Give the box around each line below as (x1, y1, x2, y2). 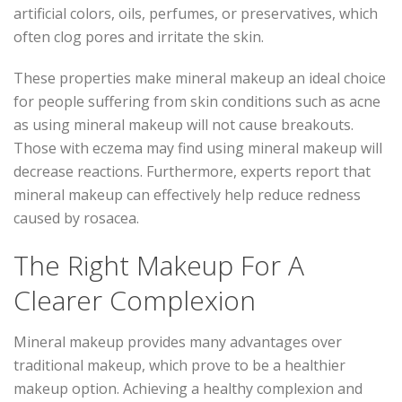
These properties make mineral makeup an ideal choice (13, 67, 386, 88)
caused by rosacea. (13, 207, 139, 228)
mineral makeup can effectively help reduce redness (13, 184, 361, 205)
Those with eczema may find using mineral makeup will (13, 137, 382, 158)
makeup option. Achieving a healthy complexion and (13, 378, 363, 398)
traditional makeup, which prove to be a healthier (13, 354, 345, 375)
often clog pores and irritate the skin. (13, 26, 264, 47)
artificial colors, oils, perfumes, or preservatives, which (13, 3, 378, 23)
